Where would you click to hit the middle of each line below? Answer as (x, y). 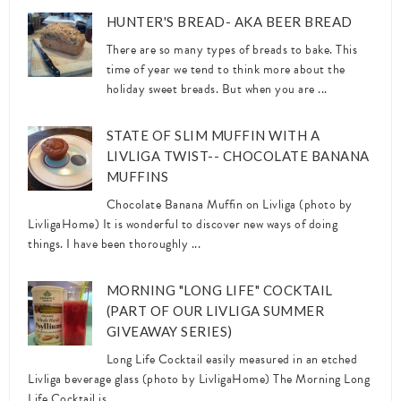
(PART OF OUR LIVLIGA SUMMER (215, 310)
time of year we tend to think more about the (226, 69)
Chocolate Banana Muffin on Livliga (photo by (229, 204)
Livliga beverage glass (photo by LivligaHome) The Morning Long (199, 379)
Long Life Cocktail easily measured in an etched (232, 359)
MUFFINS (137, 176)
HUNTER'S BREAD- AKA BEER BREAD (229, 22)
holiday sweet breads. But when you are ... (217, 89)
